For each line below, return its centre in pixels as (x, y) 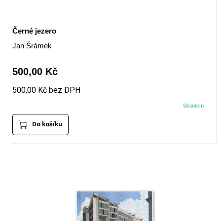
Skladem (194, 106)
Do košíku (47, 124)
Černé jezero (34, 31)
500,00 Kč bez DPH (46, 90)
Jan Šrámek (32, 46)
